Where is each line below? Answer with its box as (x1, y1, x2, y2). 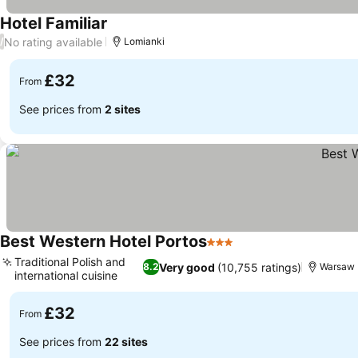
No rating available (4, 34, 102, 49)
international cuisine (14, 268, 117, 282)
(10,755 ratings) (217, 260, 301, 274)
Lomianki (124, 35, 165, 47)
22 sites (105, 334, 148, 348)
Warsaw (319, 261, 355, 272)
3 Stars (206, 242, 249, 258)
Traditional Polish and (14, 255, 125, 268)
